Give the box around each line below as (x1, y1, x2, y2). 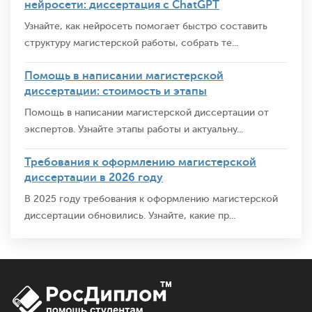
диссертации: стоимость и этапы (24, 84, 207, 97)
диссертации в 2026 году (24, 171, 163, 184)
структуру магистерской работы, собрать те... (24, 37, 238, 48)
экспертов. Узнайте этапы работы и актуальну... (24, 123, 243, 134)
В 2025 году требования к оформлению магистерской (24, 193, 278, 204)
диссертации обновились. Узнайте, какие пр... (24, 210, 235, 221)
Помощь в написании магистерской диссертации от (24, 107, 269, 118)
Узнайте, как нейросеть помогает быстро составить (24, 20, 267, 31)
